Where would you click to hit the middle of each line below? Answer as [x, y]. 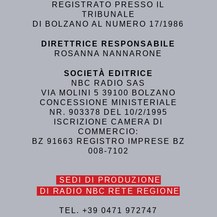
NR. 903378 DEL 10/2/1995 [108, 112]
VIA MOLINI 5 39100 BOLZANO [108, 93]
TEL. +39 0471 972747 [108, 211]
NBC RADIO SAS [108, 83]
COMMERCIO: [108, 132]
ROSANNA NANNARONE [108, 54]
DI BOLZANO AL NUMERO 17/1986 [108, 24]
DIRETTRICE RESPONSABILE [108, 44]
